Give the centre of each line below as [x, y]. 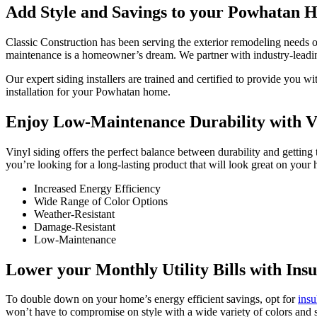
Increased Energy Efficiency [97, 188]
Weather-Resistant [74, 214]
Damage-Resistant [75, 226]
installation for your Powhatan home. [88, 91]
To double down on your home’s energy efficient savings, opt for [152, 299]
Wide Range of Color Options [101, 201]
